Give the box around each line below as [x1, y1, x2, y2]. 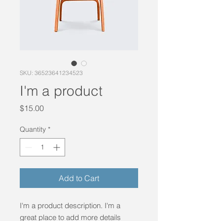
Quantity [20, 124, 46, 134]
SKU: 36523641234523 [20, 69, 83, 76]
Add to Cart [59, 173, 99, 183]
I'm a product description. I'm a [20, 200, 120, 210]
